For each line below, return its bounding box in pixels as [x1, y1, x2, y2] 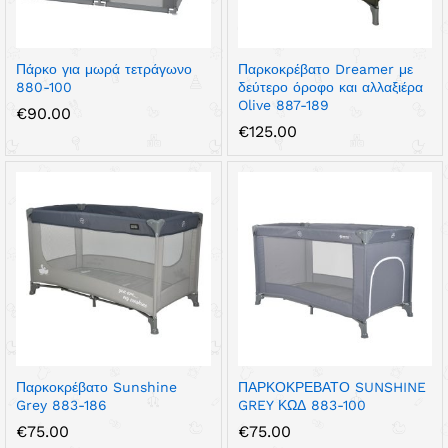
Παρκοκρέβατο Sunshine [16, 379, 177, 395]
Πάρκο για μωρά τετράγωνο [16, 60, 192, 77]
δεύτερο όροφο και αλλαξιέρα [237, 78, 423, 95]
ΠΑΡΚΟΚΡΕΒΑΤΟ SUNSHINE [237, 379, 426, 395]
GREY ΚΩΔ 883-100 [237, 397, 366, 413]
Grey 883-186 [16, 397, 107, 413]
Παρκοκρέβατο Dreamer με [237, 60, 413, 77]
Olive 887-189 [237, 96, 329, 113]
